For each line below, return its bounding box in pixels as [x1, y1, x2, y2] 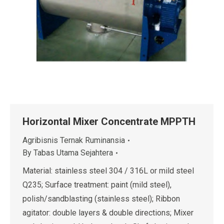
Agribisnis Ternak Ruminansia [22, 135, 125, 145]
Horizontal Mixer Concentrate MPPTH [22, 115, 195, 127]
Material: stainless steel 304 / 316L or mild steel [22, 166, 194, 175]
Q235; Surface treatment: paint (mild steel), [22, 180, 171, 189]
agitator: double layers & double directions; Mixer [22, 208, 193, 217]
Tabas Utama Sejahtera [33, 148, 113, 157]
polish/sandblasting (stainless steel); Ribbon [22, 194, 180, 203]
